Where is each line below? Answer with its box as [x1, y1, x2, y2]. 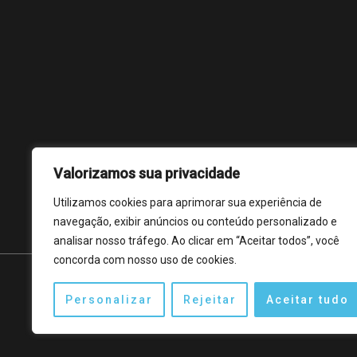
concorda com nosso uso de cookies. [53, 253, 237, 266]
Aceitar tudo [266, 293, 350, 306]
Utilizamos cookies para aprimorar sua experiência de [53, 196, 322, 209]
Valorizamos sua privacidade [53, 165, 240, 182]
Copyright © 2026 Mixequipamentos [57, 302, 260, 318]
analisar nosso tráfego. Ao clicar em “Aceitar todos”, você [53, 234, 339, 247]
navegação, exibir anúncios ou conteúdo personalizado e [53, 215, 337, 228]
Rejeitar [182, 293, 237, 306]
